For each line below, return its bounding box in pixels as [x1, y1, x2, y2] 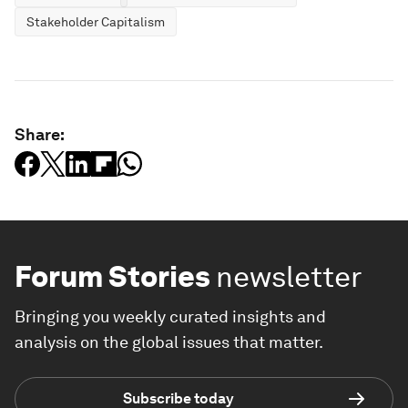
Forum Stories [15, 258, 210, 294]
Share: [15, 124, 65, 144]
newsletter [216, 258, 362, 294]
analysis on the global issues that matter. [15, 331, 323, 352]
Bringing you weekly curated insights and [15, 306, 326, 326]
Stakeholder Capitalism [26, 14, 165, 29]
